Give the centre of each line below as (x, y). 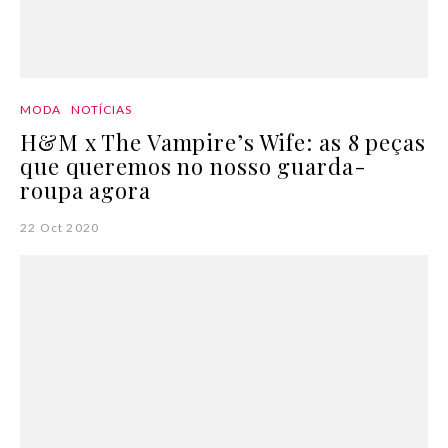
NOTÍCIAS (101, 110)
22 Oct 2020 (60, 228)
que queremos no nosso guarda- (193, 166)
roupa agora (85, 190)
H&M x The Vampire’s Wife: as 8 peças (223, 142)
